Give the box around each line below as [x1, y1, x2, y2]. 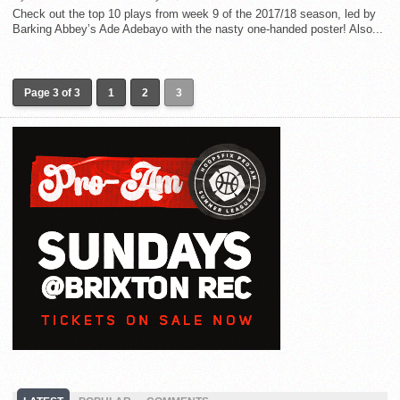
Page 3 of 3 [24, 87, 80, 100]
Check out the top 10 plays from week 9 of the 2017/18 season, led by [12, 7, 376, 21]
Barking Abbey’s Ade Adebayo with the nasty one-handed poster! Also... [12, 22, 383, 37]
